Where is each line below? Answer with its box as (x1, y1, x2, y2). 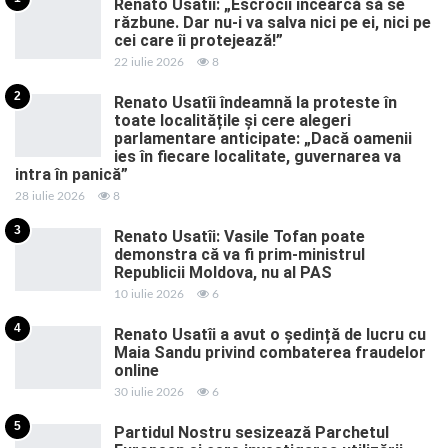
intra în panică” (15, 164, 128, 184)
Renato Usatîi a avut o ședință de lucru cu (114, 324, 426, 344)
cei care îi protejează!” (114, 30, 283, 50)
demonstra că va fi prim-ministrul (114, 244, 365, 264)
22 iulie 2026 (114, 55, 184, 68)
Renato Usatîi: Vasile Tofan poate (114, 226, 365, 246)
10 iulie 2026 (114, 287, 184, 300)
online (114, 360, 159, 380)
